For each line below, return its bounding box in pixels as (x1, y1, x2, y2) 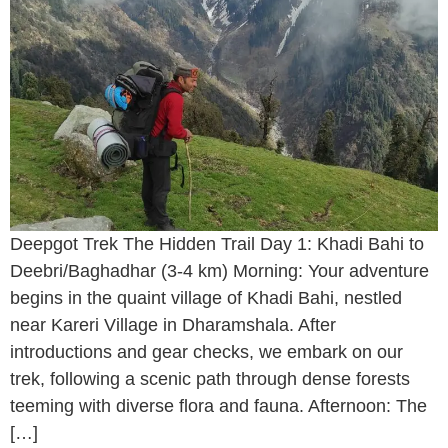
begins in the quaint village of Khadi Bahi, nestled (10, 287, 402, 308)
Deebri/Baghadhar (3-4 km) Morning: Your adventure (10, 260, 429, 281)
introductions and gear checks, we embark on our (10, 341, 403, 362)
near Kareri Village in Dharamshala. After (10, 314, 336, 335)
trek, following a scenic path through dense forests (10, 368, 410, 389)
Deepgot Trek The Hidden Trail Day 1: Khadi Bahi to (10, 233, 424, 254)
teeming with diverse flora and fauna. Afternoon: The (10, 395, 427, 416)
